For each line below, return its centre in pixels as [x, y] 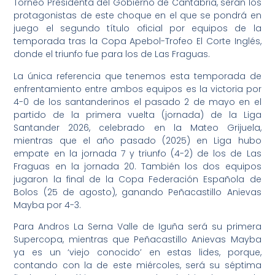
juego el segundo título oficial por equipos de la [137, 29]
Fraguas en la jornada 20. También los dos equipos [137, 166]
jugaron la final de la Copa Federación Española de [137, 179]
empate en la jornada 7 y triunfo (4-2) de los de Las [137, 153]
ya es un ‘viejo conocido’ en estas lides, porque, [137, 253]
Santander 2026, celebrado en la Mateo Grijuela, [137, 127]
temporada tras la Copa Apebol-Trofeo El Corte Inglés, [137, 41]
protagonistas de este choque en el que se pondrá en [137, 16]
